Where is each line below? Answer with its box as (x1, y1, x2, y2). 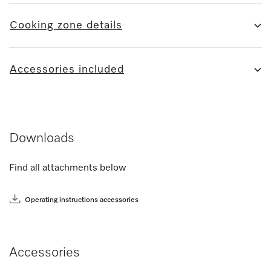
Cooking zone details (10, 19, 122, 31)
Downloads (9, 131, 74, 145)
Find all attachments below (9, 163, 126, 173)
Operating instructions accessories (25, 196, 139, 204)
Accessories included (10, 64, 124, 75)
